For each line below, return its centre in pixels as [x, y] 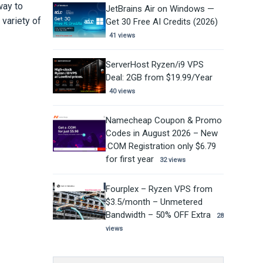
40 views [122, 92]
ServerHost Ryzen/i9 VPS [154, 65]
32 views [172, 160]
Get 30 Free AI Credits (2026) [161, 22]
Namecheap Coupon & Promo [163, 121]
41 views [122, 36]
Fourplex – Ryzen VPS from [159, 189]
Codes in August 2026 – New [161, 134]
